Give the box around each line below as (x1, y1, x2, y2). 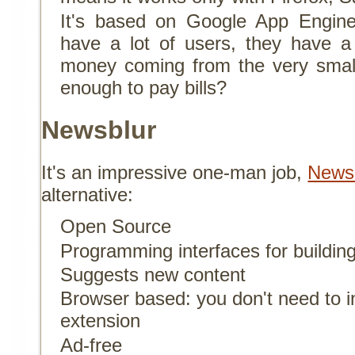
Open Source (60, 216, 172, 238)
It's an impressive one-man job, (41, 162, 308, 184)
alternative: (41, 184, 134, 206)
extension (60, 310, 141, 332)
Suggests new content (60, 264, 246, 286)
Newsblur (41, 116, 157, 145)
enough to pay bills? (60, 76, 227, 98)
